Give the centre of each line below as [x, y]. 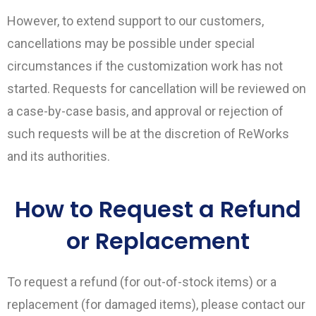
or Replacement [158, 241]
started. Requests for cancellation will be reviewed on [157, 89]
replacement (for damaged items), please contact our [156, 304]
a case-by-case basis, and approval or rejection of [145, 111]
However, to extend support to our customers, [135, 21]
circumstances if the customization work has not [145, 66]
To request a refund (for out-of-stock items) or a [142, 282]
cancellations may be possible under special [131, 43]
